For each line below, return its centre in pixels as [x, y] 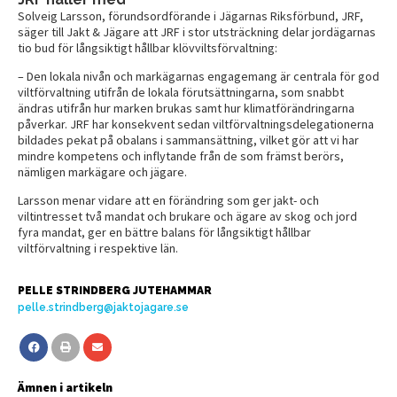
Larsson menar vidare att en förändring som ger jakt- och [168, 200]
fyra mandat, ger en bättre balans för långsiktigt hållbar [164, 232]
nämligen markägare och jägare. [102, 171]
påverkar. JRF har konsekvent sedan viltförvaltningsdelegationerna [196, 124]
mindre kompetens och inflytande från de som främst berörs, [181, 156]
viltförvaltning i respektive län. [98, 248]
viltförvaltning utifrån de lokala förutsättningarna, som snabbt [181, 92]
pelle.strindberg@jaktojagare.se [103, 307]
